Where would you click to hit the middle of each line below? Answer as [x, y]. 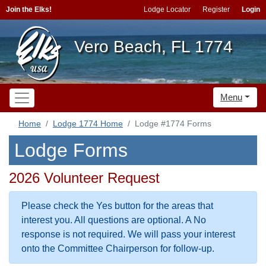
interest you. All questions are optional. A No [114, 220]
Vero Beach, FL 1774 [153, 47]
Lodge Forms [71, 150]
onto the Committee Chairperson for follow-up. [118, 248]
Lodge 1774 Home [88, 123]
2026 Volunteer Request [84, 178]
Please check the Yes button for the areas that [117, 206]
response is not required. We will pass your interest [128, 234]
